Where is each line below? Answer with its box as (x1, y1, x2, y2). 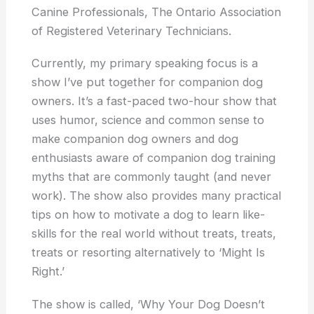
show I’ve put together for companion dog (32, 75, 264, 90)
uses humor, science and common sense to (32, 113, 265, 128)
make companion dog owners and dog (32, 132, 239, 146)
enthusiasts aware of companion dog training (32, 151, 276, 165)
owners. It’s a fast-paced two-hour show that (32, 94, 278, 109)
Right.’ (32, 264, 65, 279)
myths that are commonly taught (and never (32, 170, 272, 184)
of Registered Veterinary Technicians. (32, 23, 232, 38)
